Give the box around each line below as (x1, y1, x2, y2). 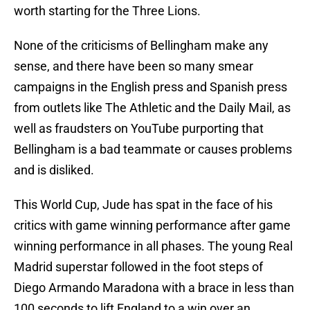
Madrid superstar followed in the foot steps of (14, 259, 263, 275)
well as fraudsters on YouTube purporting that (14, 121, 264, 136)
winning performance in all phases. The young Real (14, 239, 293, 254)
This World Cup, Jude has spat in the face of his (14, 197, 273, 212)
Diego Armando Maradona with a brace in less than (14, 280, 294, 295)
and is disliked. (14, 163, 94, 178)
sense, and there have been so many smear (14, 59, 253, 74)
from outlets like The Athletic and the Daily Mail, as (14, 100, 291, 116)
